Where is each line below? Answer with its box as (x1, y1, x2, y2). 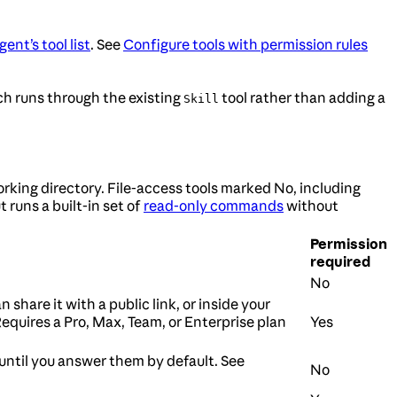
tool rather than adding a (219, 89, 385, 107)
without (284, 197, 339, 215)
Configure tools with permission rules (123, 35, 368, 54)
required (310, 253, 370, 271)
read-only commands (144, 197, 284, 215)
